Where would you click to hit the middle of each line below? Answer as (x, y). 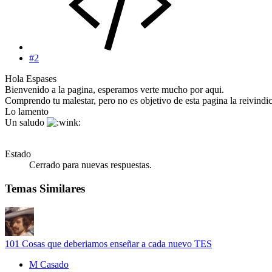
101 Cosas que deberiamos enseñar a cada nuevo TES (108, 243)
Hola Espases (31, 79)
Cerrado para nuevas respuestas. (90, 165)
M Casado (49, 264)
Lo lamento (27, 112)
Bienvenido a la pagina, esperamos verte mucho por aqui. (114, 90)
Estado (18, 154)
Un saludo (26, 123)
